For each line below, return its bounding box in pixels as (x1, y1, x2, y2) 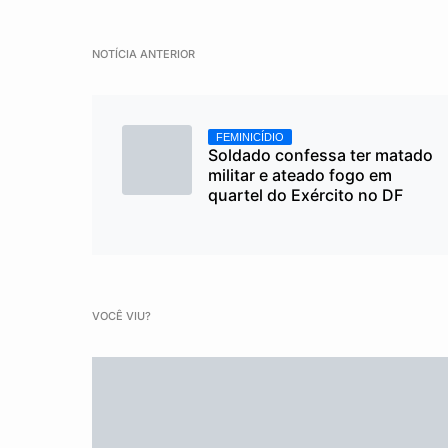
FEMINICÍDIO (216, 131, 284, 143)
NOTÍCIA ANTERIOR (92, 47, 195, 61)
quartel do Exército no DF (208, 185, 403, 205)
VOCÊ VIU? (92, 309, 151, 323)
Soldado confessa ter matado (208, 145, 433, 165)
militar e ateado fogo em (208, 165, 392, 185)
